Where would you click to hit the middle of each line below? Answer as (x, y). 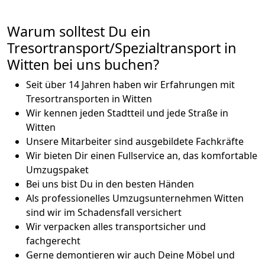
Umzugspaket (57, 169)
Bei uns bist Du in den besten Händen (110, 184)
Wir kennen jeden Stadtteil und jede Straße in (127, 113)
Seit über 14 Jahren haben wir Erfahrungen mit (130, 84)
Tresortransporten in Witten (89, 98)
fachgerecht (53, 240)
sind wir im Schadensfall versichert (104, 212)
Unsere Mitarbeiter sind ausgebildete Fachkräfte (135, 141)
